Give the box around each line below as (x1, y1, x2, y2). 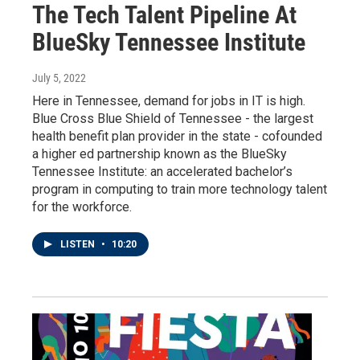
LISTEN (60, 239, 97, 251)
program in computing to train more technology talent (32, 182, 327, 198)
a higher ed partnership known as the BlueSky (32, 146, 287, 162)
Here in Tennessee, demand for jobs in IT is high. (32, 93, 305, 109)
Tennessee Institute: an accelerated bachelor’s (32, 164, 292, 180)
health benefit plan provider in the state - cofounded (32, 129, 322, 145)
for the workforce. (32, 199, 132, 215)
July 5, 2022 (32, 72, 86, 85)
